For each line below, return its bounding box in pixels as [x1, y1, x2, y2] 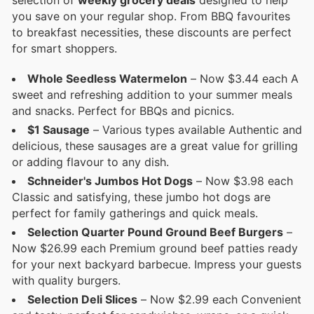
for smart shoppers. [12, 41, 117, 56]
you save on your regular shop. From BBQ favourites [12, 9, 290, 24]
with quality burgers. [12, 273, 121, 287]
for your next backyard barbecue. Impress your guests [12, 257, 301, 271]
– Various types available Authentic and [90, 122, 302, 137]
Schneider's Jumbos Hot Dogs [27, 173, 193, 188]
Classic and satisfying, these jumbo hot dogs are [12, 189, 271, 204]
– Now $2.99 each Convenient [137, 292, 301, 306]
